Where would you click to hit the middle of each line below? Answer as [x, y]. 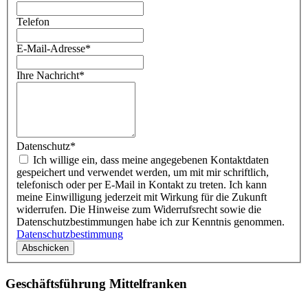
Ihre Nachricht [48, 75]
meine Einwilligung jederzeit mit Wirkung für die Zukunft [142, 197]
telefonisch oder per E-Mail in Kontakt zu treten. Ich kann [142, 184]
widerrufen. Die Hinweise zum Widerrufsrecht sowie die [139, 209]
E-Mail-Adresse [51, 48]
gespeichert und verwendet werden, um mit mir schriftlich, [143, 172]
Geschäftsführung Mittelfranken [96, 283]
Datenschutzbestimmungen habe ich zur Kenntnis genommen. [151, 221]
